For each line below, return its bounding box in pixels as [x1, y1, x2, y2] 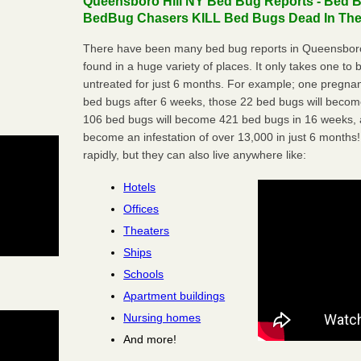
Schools [123, 267, 164, 280]
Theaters [123, 223, 170, 237]
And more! [123, 332, 177, 346]
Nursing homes [123, 310, 201, 324]
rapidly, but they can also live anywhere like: [83, 147, 307, 161]
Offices [123, 201, 160, 215]
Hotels [123, 180, 156, 193]
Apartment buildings [123, 288, 226, 302]
